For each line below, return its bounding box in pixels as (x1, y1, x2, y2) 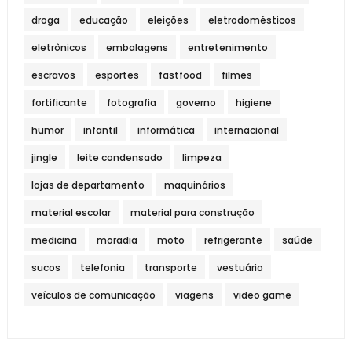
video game (233, 288, 291, 302)
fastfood (158, 68, 202, 82)
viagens (174, 288, 214, 302)
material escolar (31, 205, 111, 219)
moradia (96, 233, 137, 247)
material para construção (130, 205, 255, 219)
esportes (94, 68, 139, 82)
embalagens (105, 40, 168, 54)
